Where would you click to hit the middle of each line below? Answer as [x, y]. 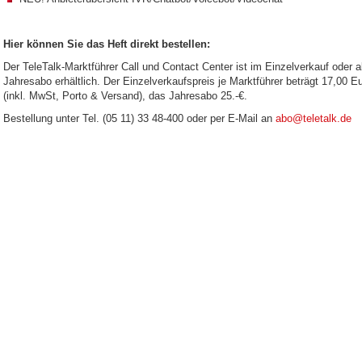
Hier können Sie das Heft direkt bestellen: [107, 44]
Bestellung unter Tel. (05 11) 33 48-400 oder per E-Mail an [139, 118]
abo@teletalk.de [314, 118]
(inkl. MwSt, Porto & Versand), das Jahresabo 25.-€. [125, 96]
